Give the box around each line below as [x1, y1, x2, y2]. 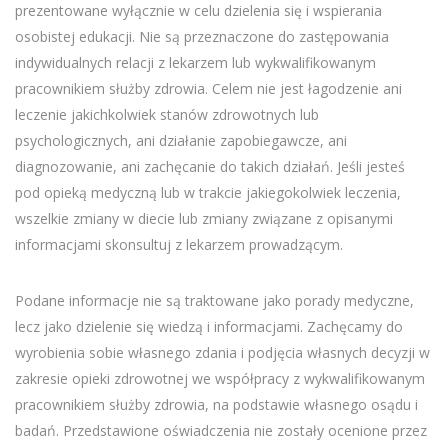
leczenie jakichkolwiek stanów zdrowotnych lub [15, 105, 319, 125]
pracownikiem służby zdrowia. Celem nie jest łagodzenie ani [15, 79, 402, 99]
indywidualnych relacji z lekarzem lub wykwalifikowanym [15, 53, 376, 73]
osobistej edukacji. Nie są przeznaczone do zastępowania [15, 27, 389, 47]
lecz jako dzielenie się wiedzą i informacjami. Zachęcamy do [15, 317, 403, 337]
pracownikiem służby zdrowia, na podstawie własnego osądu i [15, 395, 418, 415]
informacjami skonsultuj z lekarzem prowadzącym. [15, 235, 343, 255]
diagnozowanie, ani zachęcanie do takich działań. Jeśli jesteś [15, 157, 405, 177]
